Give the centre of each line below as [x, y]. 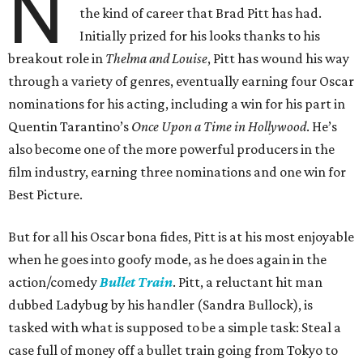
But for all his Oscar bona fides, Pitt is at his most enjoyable [181, 237]
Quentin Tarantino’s [70, 126]
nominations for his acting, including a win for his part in [177, 104]
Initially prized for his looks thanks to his [200, 36]
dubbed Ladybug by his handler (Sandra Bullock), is [160, 305]
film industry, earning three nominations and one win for [177, 172]
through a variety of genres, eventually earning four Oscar [181, 81]
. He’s [322, 126]
